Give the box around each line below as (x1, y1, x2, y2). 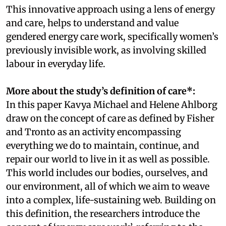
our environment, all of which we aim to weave (6, 180, 209, 192)
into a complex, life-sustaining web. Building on (6, 194, 216, 206)
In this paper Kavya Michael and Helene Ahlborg (6, 98, 217, 110)
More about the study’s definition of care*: (6, 85, 195, 97)
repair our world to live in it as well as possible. (6, 153, 210, 165)
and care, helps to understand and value (6, 17, 179, 29)
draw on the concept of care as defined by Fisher (6, 112, 214, 124)
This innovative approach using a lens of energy (6, 3, 215, 15)
